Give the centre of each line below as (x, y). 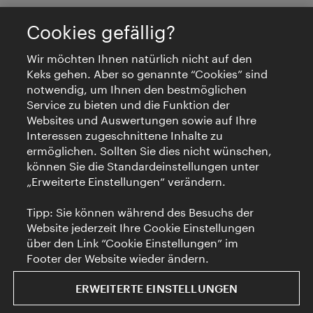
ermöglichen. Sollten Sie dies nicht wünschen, (150, 151)
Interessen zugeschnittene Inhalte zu (125, 135)
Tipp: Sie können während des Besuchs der (140, 212)
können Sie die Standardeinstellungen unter (143, 166)
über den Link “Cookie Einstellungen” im (133, 243)
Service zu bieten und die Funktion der (129, 104)
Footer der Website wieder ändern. (118, 258)
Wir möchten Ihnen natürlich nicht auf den (140, 58)
